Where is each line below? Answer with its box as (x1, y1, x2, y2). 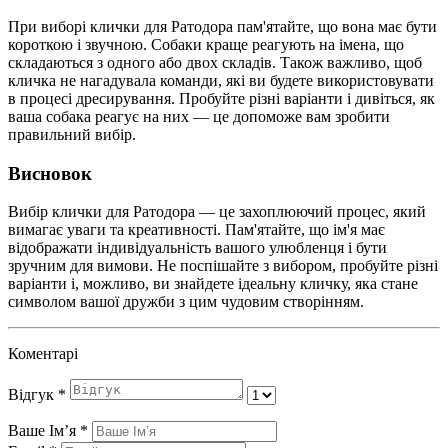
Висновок (8, 162, 92, 184)
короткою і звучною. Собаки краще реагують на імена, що (8, 35, 404, 53)
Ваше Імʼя (8, 422, 80, 440)
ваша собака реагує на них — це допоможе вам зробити (8, 107, 390, 125)
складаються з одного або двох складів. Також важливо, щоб (8, 53, 422, 71)
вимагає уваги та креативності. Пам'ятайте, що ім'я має (8, 221, 385, 239)
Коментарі (8, 345, 78, 363)
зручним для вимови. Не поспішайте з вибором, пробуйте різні (8, 257, 438, 275)
